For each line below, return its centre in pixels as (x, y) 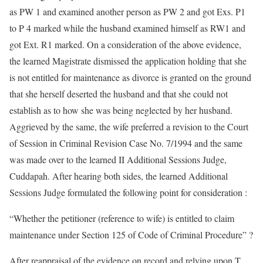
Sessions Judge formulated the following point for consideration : (128, 192)
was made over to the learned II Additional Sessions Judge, (118, 159)
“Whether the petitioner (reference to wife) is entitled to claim (122, 218)
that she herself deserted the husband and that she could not (119, 94)
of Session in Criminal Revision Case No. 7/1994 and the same (126, 143)
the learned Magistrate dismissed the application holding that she (128, 61)
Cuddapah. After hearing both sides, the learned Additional (119, 176)
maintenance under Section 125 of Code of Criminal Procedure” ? (131, 235)
